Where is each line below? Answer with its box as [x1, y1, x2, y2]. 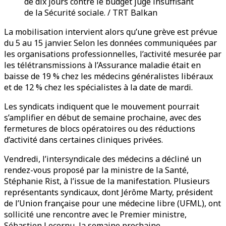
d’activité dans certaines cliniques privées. [4, 134, 163, 145]
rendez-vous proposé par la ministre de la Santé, [4, 164, 189, 176]
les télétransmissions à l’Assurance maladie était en [4, 60, 201, 71]
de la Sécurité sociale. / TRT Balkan [24, 7, 157, 18]
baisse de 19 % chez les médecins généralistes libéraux [4, 71, 213, 82]
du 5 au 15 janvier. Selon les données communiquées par [4, 37, 217, 48]
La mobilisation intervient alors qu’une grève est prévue [4, 26, 217, 37]
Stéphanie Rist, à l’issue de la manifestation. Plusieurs [4, 176, 210, 187]
